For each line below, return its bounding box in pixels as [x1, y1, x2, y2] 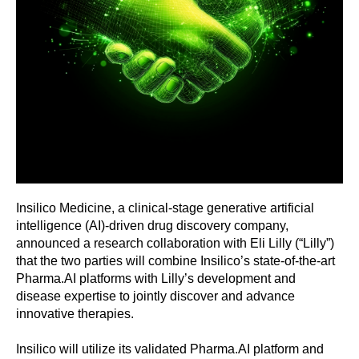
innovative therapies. [16, 307, 134, 321]
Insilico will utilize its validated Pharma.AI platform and [16, 342, 324, 356]
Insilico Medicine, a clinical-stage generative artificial [16, 201, 314, 215]
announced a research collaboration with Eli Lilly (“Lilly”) [16, 236, 334, 250]
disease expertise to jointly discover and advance [16, 289, 295, 303]
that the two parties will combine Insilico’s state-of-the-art [16, 254, 335, 268]
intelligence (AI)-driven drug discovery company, [16, 219, 288, 232]
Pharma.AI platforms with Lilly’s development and [16, 272, 296, 285]
